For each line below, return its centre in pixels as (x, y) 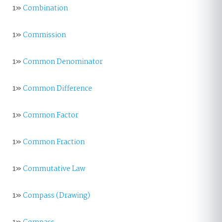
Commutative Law (54, 169)
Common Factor (51, 115)
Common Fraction (54, 142)
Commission (44, 35)
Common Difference (57, 89)
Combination (45, 8)
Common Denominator (63, 62)
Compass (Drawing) (56, 196)
